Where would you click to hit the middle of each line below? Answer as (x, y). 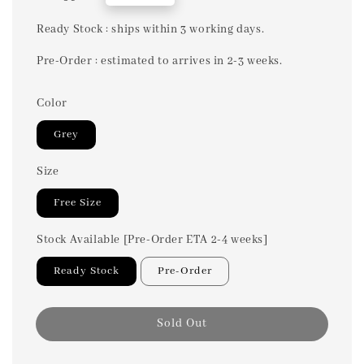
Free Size (78, 203)
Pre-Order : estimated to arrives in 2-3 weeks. (160, 61)
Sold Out (182, 324)
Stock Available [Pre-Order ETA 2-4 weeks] (152, 240)
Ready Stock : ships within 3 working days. (151, 30)
